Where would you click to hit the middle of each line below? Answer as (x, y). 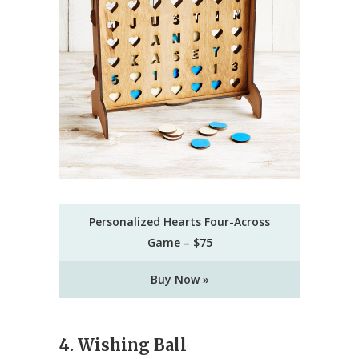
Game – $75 (179, 243)
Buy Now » (179, 280)
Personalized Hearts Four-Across (179, 222)
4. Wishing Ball (123, 345)
